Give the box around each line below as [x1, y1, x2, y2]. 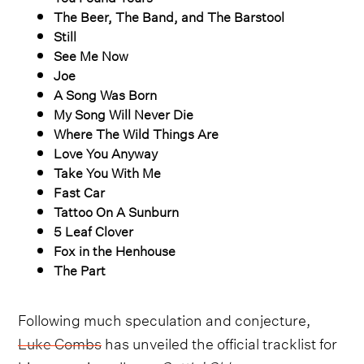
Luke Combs [18, 330, 102, 354]
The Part [54, 259, 106, 279]
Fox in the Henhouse [54, 240, 175, 260]
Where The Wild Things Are [54, 123, 219, 143]
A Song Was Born [54, 84, 157, 104]
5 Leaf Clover [54, 220, 133, 240]
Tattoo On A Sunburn [54, 201, 179, 221]
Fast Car [54, 181, 105, 201]
